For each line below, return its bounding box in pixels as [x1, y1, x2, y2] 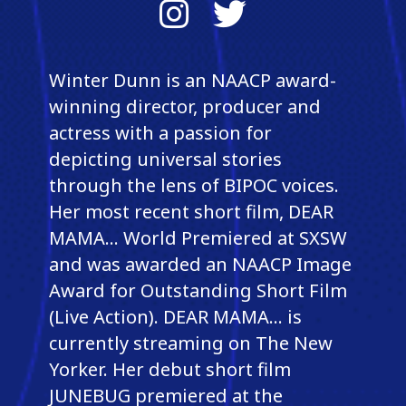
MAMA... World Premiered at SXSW [48, 225, 347, 250]
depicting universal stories [48, 146, 282, 171]
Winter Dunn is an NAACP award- [48, 67, 336, 92]
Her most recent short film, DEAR [48, 198, 333, 224]
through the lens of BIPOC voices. [48, 172, 339, 198]
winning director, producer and [48, 93, 321, 119]
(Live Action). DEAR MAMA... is [48, 304, 302, 329]
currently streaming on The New [48, 330, 333, 355]
